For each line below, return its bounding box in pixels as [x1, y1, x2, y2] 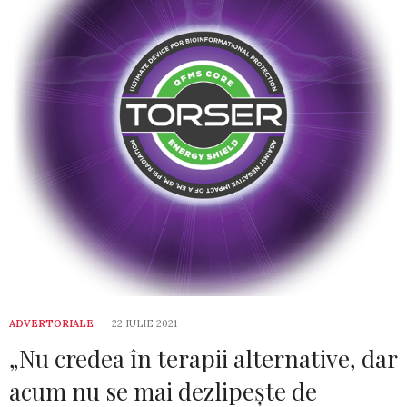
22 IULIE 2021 [112, 317, 177, 331]
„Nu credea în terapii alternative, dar [9, 342, 397, 375]
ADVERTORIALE [9, 317, 94, 331]
